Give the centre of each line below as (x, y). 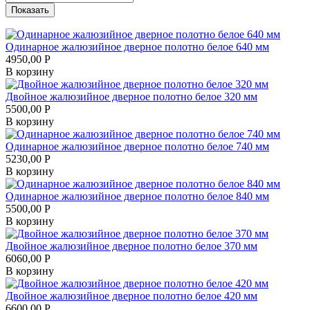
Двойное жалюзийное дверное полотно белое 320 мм (131, 96)
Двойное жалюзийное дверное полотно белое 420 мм (131, 295)
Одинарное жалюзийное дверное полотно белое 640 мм (137, 46)
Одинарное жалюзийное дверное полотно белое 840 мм (137, 196)
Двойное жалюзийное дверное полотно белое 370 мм (131, 246)
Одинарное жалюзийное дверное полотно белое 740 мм (137, 146)
